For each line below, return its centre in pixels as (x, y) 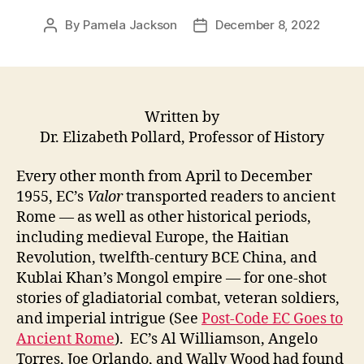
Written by (182, 118)
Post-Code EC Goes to (272, 318)
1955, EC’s (52, 197)
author (69, 44)
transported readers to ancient (231, 197)
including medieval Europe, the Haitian (153, 237)
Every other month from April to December (164, 176)
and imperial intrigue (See (109, 318)
